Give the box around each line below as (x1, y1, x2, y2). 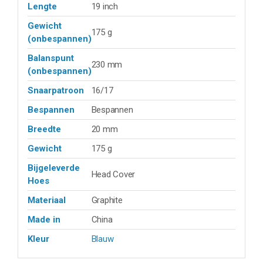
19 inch (91, 1, 118, 12)
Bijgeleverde (27, 163, 80, 174)
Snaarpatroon (27, 85, 84, 96)
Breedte (27, 124, 61, 135)
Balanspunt (27, 53, 74, 64)
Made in (27, 214, 60, 225)
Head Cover (91, 169, 136, 180)
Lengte (27, 1, 57, 12)
